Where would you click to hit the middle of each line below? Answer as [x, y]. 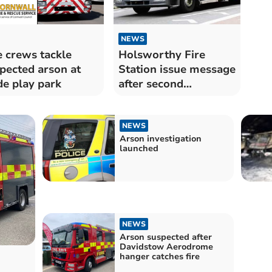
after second [151, 84]
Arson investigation [160, 139]
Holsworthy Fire [161, 55]
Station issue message [177, 70]
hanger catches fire [159, 256]
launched [139, 149]
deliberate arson [161, 99]
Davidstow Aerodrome [166, 246]
